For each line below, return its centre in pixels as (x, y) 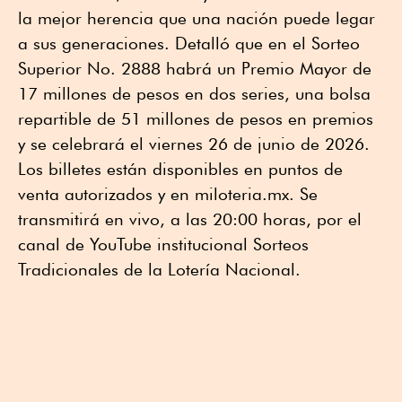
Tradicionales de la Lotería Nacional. (159, 270)
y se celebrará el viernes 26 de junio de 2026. (194, 144)
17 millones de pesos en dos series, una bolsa (194, 94)
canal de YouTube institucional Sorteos (163, 245)
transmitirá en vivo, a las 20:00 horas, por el (190, 219)
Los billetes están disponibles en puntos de (180, 169)
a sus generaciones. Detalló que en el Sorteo (189, 44)
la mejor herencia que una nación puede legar (197, 18)
